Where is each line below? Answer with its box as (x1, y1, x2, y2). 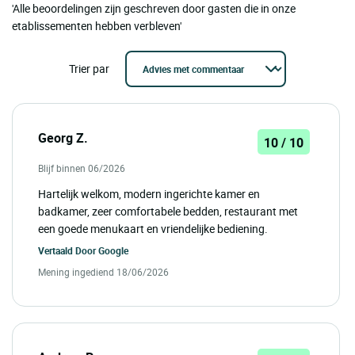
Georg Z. (38, 129, 88, 147)
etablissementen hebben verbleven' (12, 18, 181, 34)
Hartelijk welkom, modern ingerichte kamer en (38, 186, 260, 202)
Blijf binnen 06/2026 (38, 162, 125, 175)
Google (98, 244, 128, 258)
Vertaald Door (38, 244, 98, 258)
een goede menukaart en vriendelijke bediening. (38, 221, 268, 237)
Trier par (69, 61, 109, 77)
